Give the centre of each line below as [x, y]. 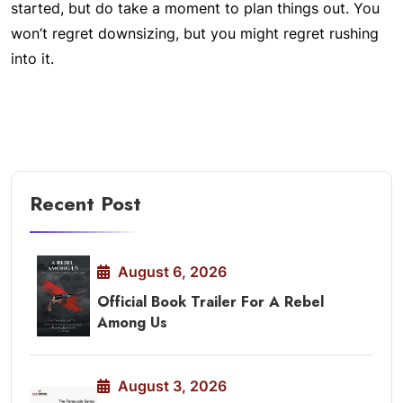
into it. [32, 58]
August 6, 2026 [170, 272]
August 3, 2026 [170, 386]
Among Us [132, 322]
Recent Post [85, 203]
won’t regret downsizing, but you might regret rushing [195, 33]
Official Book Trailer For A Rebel [210, 302]
